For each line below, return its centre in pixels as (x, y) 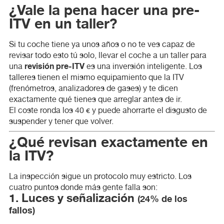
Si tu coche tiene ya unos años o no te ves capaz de (102, 44)
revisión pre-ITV (54, 66)
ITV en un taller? (63, 24)
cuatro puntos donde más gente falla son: (83, 187)
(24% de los (162, 199)
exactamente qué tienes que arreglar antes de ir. (95, 99)
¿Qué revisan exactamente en (18, 142)
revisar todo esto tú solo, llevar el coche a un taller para (107, 55)
